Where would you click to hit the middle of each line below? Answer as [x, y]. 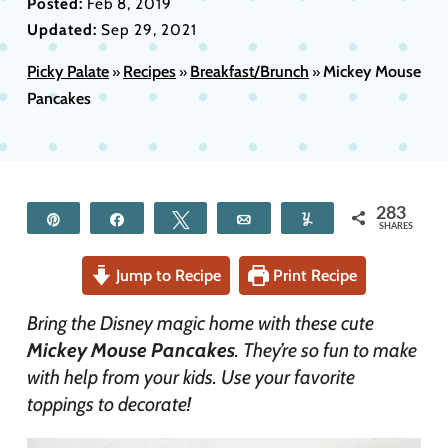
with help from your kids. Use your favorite [191, 377]
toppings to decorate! [109, 404]
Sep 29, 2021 [147, 29]
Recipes [149, 71]
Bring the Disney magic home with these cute [200, 323]
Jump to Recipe [166, 275]
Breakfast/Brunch [249, 71]
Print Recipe [313, 275]
